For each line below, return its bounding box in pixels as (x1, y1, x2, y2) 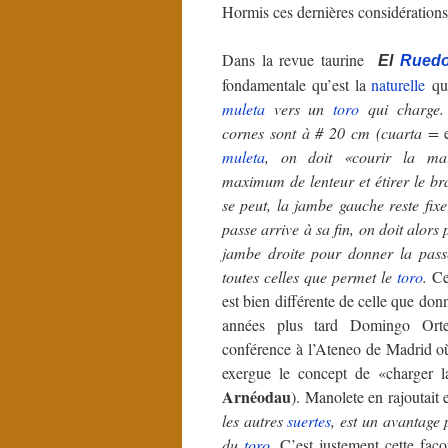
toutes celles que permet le (222, 265, 397, 287)
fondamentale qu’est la (222, 73, 372, 95)
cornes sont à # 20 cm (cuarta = (222, 121, 445, 143)
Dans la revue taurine (222, 48, 379, 70)
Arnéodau (222, 384, 291, 408)
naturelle (371, 73, 426, 95)
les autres (222, 409, 288, 431)
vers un (265, 97, 334, 119)
